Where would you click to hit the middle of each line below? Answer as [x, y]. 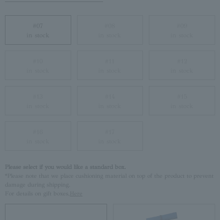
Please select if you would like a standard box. [65, 167]
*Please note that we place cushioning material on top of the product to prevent [109, 176]
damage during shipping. [38, 185]
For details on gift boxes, [37, 194]
